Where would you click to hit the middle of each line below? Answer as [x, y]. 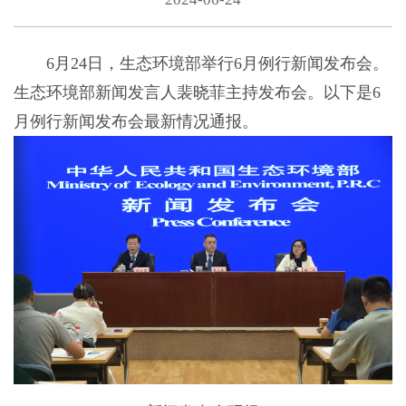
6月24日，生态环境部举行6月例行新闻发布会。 [201, 64]
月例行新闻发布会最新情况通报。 [135, 122]
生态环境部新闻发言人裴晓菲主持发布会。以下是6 [197, 93]
